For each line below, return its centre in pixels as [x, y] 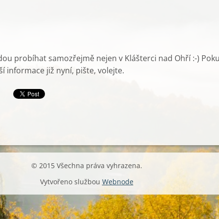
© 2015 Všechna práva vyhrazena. [87, 165]
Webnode [118, 182]
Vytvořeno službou [71, 182]
